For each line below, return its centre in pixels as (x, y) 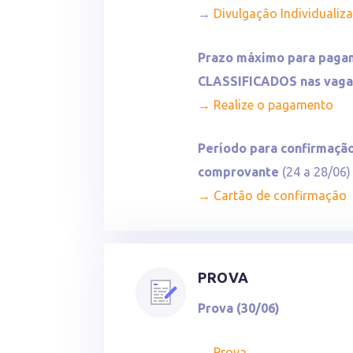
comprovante (240, 172)
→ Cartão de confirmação (273, 196)
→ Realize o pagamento (266, 104)
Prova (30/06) (239, 308)
